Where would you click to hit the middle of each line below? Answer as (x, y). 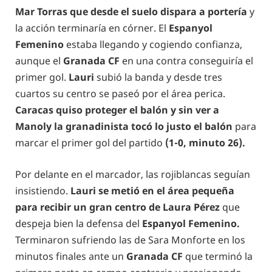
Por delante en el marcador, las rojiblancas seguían (133, 175)
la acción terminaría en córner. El (91, 28)
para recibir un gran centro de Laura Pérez (119, 207)
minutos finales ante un (71, 257)
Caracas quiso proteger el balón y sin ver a (117, 110)
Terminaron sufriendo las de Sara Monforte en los (130, 240)
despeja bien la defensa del (77, 224)
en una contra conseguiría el (188, 61)
